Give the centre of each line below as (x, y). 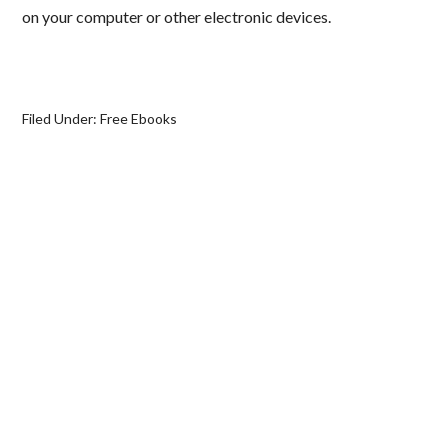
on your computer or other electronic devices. (177, 17)
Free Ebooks (139, 119)
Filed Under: (61, 119)
